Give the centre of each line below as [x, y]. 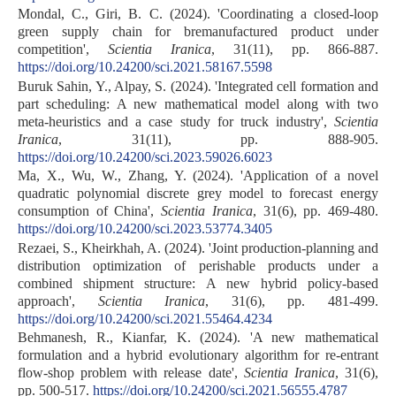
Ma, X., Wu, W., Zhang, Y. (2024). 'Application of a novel [198, 176]
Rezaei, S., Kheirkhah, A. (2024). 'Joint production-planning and [198, 247]
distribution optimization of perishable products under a [198, 265]
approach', [58, 301]
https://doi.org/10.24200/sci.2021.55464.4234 [145, 318]
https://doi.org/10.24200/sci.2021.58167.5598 [145, 67]
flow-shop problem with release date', [131, 372]
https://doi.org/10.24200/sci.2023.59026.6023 [145, 156]
